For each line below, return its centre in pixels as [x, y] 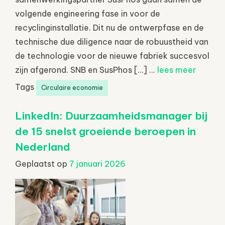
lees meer [177, 70]
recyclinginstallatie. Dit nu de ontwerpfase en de [109, 27]
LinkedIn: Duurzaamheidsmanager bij [111, 116]
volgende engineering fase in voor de [88, 13]
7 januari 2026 [97, 163]
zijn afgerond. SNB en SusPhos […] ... [86, 70]
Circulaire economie [72, 87]
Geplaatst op [42, 163]
